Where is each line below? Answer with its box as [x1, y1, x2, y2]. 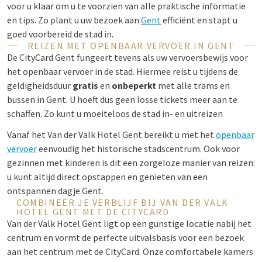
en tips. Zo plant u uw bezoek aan [7, 14, 141, 26]
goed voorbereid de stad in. [7, 28, 115, 40]
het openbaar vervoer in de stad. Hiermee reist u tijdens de [7, 65, 238, 77]
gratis [73, 80, 98, 91]
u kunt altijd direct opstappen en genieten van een [7, 171, 208, 182]
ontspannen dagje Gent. [7, 185, 104, 196]
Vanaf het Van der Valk [7, 129, 95, 140]
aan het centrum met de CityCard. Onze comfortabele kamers [7, 246, 253, 257]
